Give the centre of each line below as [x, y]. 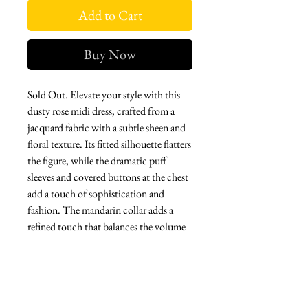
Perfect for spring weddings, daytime [102, 276]
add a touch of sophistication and [96, 193]
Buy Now [110, 54]
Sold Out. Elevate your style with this [104, 94]
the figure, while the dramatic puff [97, 160]
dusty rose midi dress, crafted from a [101, 111]
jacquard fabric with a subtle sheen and [107, 127]
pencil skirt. [52, 259]
